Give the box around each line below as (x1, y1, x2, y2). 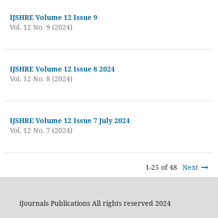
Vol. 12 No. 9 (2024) (9, 22, 73, 32)
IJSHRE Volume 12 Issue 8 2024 (9, 64, 115, 73)
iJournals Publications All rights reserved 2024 (19, 198, 171, 208)
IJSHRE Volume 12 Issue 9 (9, 12, 97, 22)
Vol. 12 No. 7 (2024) (9, 125, 73, 135)
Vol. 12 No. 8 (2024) (9, 73, 73, 83)
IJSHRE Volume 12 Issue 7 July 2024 (9, 115, 130, 125)
